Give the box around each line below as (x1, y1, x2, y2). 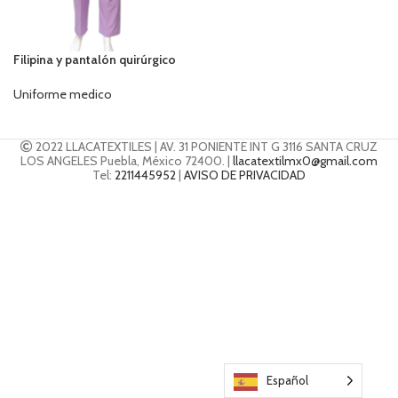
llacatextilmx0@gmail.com (233, 153, 378, 170)
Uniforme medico (13, 86, 112, 103)
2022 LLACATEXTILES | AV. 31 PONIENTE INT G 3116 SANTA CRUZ (33, 139, 378, 155)
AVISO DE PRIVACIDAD (184, 167, 306, 184)
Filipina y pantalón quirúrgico (13, 52, 176, 68)
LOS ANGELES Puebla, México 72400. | (20, 153, 233, 170)
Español (267, 373, 308, 387)
